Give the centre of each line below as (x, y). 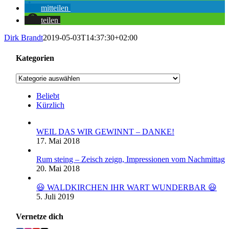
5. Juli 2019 (55, 196)
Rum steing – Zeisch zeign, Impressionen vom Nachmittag (131, 159)
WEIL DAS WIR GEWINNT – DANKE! (105, 131)
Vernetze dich (40, 217)
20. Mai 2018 (58, 168)
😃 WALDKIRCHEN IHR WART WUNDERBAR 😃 (127, 187)
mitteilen (55, 8)
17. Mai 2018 (58, 141)
